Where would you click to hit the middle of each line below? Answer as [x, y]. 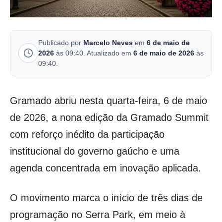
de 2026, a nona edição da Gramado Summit [109, 117]
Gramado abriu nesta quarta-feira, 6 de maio [109, 100]
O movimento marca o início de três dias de [106, 197]
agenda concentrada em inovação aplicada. [106, 168]
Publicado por [61, 42]
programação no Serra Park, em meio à [98, 214]
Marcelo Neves [108, 42]
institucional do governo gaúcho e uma [95, 151]
